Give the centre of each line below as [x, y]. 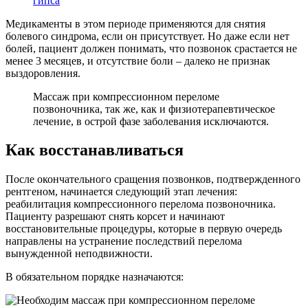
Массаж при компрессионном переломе [126, 96]
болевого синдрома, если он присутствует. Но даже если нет [147, 36]
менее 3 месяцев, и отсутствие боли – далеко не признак [138, 60]
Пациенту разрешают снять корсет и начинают [115, 217]
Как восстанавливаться [95, 150]
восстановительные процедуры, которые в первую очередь [144, 229]
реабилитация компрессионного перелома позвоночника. [141, 204]
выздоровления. [43, 73]
